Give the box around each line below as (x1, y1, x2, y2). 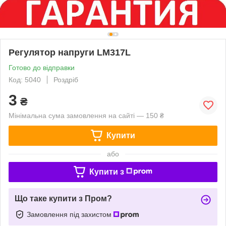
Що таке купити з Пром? (15, 194, 112, 203)
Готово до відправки (9, 63, 75, 72)
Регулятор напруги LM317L (9, 47, 131, 58)
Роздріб (53, 75, 78, 84)
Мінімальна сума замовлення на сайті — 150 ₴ (9, 111, 164, 120)
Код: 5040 (9, 75, 41, 84)
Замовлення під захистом (27, 210, 114, 218)
